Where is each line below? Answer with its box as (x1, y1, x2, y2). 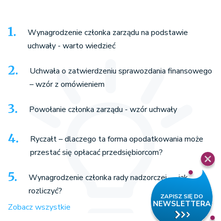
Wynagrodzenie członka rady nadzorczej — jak (29, 172, 188, 183)
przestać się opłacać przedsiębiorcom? (30, 147, 163, 158)
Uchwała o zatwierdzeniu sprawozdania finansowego (30, 65, 212, 76)
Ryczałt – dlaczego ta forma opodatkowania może (30, 133, 203, 145)
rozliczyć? (29, 185, 62, 196)
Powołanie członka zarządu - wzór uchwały (29, 104, 177, 115)
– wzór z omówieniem (30, 78, 105, 90)
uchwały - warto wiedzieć (28, 40, 115, 51)
